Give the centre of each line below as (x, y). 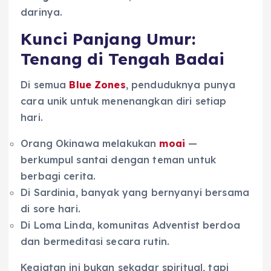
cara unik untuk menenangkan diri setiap (124, 101)
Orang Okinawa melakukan (90, 143)
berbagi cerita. (58, 176)
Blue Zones (97, 84)
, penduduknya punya (181, 84)
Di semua (45, 84)
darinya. (42, 12)
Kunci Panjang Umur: (108, 39)
